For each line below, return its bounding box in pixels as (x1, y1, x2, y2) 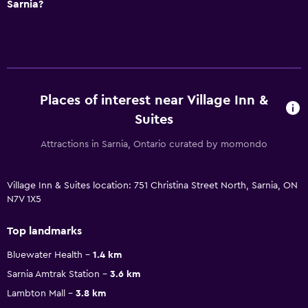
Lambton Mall (7, 288, 65, 298)
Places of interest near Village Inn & (39, 93, 268, 107)
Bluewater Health (7, 250, 82, 260)
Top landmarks (7, 225, 82, 236)
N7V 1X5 (7, 194, 41, 204)
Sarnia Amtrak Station (7, 269, 100, 279)
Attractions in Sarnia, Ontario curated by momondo (41, 139, 267, 149)
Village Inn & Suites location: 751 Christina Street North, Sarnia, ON (7, 180, 298, 190)
